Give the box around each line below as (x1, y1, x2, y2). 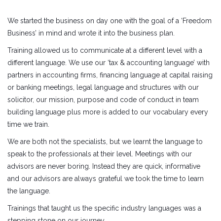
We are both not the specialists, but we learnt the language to (7, 138, 203, 146)
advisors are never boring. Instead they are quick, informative (7, 162, 200, 171)
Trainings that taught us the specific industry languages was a (7, 204, 201, 213)
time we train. (7, 120, 49, 129)
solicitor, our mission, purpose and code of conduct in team (7, 96, 199, 104)
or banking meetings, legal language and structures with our (7, 83, 199, 92)
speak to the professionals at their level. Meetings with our (7, 150, 192, 158)
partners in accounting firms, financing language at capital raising (7, 71, 213, 79)
